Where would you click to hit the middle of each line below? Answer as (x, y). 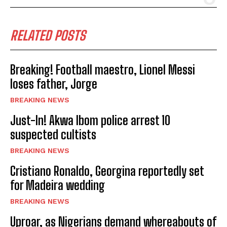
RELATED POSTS (48, 36)
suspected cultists (53, 135)
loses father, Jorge (55, 84)
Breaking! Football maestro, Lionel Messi (103, 70)
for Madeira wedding (58, 185)
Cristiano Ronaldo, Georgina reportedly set (107, 171)
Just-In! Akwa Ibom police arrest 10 (90, 121)
